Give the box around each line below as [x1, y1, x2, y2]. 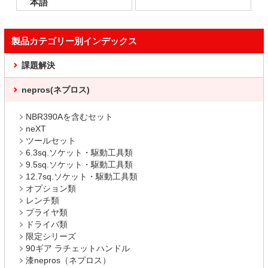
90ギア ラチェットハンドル [26, 243, 130, 253]
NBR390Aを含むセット [26, 111, 113, 121]
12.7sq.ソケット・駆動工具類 [26, 171, 138, 181]
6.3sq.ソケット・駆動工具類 [26, 147, 133, 157]
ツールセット [26, 135, 76, 145]
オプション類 [26, 183, 76, 193]
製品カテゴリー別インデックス [11, 35, 137, 46]
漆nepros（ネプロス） [26, 255, 111, 265]
